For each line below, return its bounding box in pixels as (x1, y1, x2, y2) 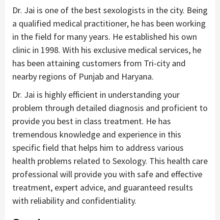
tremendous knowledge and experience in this (12, 129, 181, 140)
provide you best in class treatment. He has (12, 115, 171, 127)
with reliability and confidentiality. (12, 195, 137, 207)
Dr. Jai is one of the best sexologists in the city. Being (12, 4, 208, 16)
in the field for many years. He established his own (12, 31, 197, 43)
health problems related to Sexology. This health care (12, 155, 208, 167)
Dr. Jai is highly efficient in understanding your (12, 89, 180, 101)
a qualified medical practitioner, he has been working (12, 18, 206, 29)
